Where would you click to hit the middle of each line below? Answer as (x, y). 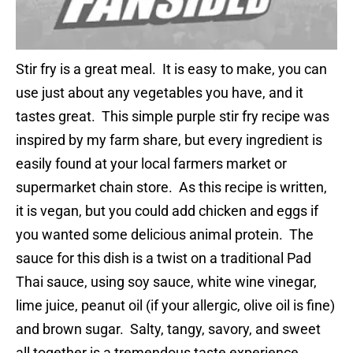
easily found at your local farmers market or (151, 164)
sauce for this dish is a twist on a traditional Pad (163, 258)
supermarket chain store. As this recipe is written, (171, 188)
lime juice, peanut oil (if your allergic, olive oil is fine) (175, 306)
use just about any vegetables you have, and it (160, 93)
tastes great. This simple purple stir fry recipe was (173, 117)
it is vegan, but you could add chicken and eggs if (167, 211)
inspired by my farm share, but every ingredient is (169, 140)
